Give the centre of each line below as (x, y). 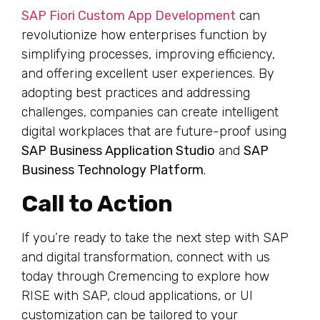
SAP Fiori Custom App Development (129, 15)
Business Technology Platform (112, 170)
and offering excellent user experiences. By (148, 73)
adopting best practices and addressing (136, 92)
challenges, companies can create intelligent (150, 112)
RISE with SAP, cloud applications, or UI (137, 296)
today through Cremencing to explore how (145, 277)
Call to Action (97, 204)
